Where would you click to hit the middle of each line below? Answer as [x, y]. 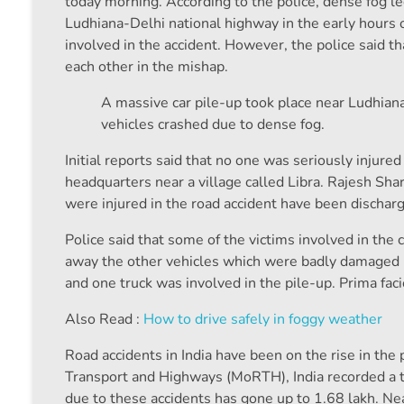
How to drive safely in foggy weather [263, 320]
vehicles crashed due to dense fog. [213, 125]
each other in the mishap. [147, 67]
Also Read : [104, 320]
